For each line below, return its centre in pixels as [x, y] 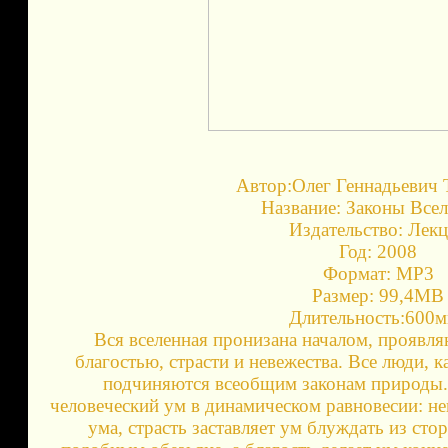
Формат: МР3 [378, 273]
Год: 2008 [378, 251]
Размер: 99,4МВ [378, 295]
